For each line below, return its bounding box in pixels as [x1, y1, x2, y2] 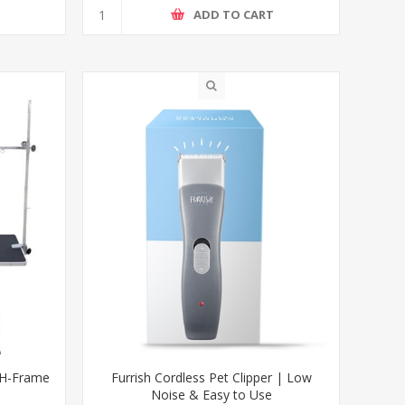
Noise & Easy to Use [150, 385, 272, 403]
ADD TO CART [193, 6, 275, 24]
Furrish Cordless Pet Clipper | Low [110, 368, 312, 386]
